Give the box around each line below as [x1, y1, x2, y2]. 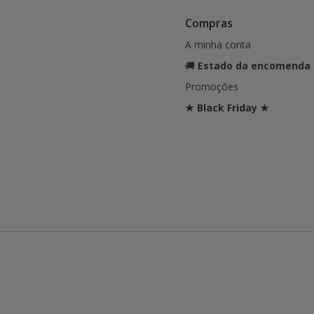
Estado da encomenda [198, 59, 310, 72]
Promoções [185, 80, 238, 93]
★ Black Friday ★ [185, 101, 269, 114]
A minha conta [185, 38, 251, 51]
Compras [185, 15, 233, 31]
